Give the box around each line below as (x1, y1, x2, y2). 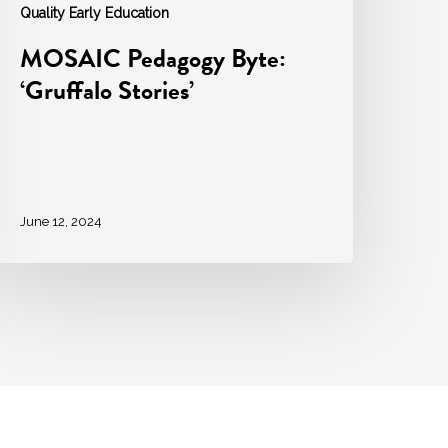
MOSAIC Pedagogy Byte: (20, 39, 287, 79)
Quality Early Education (20, 5, 170, 22)
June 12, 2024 (20, 213, 103, 229)
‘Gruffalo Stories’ (20, 71, 201, 111)
